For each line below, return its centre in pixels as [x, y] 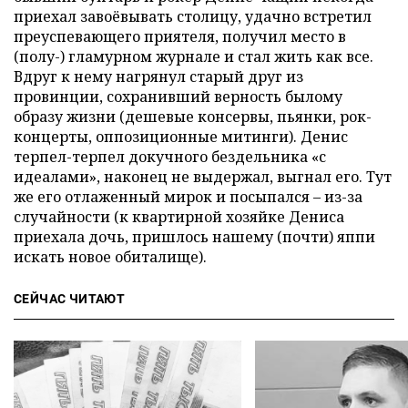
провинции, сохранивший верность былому [178, 97]
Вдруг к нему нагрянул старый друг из [158, 76]
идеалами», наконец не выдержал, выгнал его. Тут [203, 177]
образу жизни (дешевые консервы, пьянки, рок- [193, 117]
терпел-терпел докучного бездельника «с [170, 157]
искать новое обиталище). [110, 257]
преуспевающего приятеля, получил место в [180, 36]
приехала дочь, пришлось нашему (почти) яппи [194, 237]
